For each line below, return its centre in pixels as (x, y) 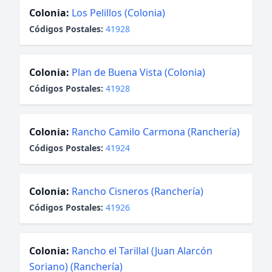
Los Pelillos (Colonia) (118, 13)
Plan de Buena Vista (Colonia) (138, 72)
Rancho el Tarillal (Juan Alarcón (142, 251)
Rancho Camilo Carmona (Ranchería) (156, 132)
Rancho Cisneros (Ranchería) (138, 191)
